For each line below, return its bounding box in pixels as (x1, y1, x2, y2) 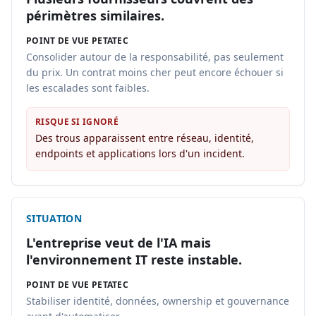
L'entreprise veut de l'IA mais (26, 234, 211, 251)
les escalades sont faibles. (26, 81, 150, 95)
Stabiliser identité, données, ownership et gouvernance (26, 294, 289, 308)
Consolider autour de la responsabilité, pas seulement (26, 50, 284, 63)
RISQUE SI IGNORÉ (35, 116, 119, 128)
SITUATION (26, 212, 83, 225)
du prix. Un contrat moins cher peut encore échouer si (26, 66, 284, 79)
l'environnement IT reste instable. (26, 251, 242, 268)
